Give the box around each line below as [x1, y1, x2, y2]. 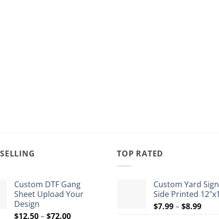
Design [14, 198, 40, 209]
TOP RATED [117, 148, 164, 159]
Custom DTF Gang [14, 178, 81, 190]
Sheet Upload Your [14, 188, 84, 199]
